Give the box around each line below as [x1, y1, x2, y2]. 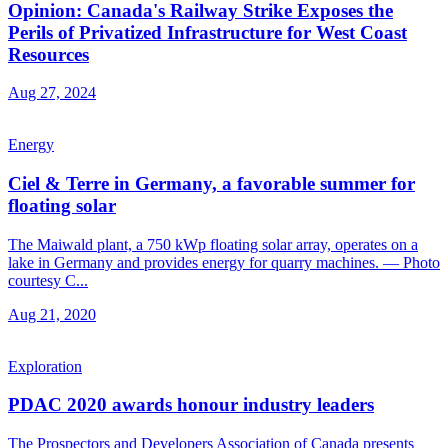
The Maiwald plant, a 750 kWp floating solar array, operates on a [8, 235, 418, 253]
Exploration [8, 357, 82, 375]
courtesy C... [8, 271, 88, 289]
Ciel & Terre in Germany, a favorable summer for [8, 173, 415, 195]
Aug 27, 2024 [8, 84, 96, 102]
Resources [8, 43, 89, 65]
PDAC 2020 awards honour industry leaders [8, 394, 374, 416]
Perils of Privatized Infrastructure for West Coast [8, 21, 407, 43]
